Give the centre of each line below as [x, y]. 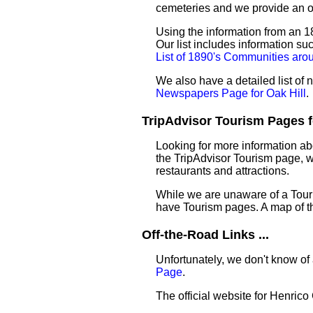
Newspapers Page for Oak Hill [231, 93]
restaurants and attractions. [223, 171]
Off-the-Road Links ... [205, 235]
